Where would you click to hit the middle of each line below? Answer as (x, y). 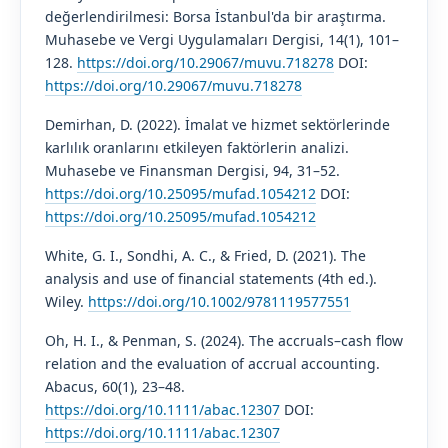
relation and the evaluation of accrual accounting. (212, 363)
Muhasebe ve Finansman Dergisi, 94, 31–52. (192, 170)
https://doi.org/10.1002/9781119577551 (219, 301)
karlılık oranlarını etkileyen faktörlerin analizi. (196, 147)
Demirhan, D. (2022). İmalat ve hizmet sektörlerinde (217, 124)
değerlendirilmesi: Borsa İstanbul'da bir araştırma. (215, 16)
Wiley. (66, 301)
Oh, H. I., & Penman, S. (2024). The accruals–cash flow (223, 340)
